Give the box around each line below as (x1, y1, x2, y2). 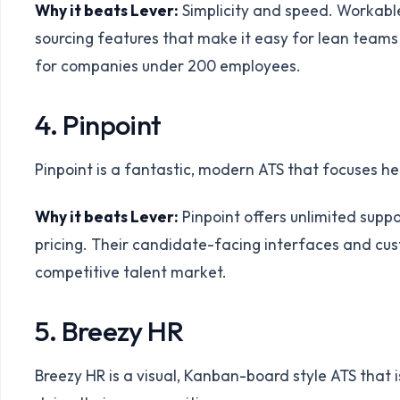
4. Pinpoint (35, 107, 162, 143)
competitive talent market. (35, 262, 228, 281)
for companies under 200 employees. (35, 56, 302, 76)
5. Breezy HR (35, 312, 183, 348)
